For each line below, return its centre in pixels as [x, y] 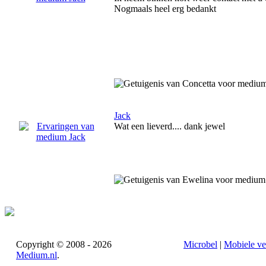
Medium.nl [37, 255]
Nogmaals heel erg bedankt [165, 9]
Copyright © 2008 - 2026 [64, 244]
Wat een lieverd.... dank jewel [170, 126]
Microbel [200, 244]
